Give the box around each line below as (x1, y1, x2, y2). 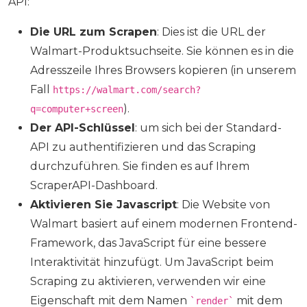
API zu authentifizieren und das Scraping (30, 140, 256, 154)
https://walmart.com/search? (53, 84, 201, 96)
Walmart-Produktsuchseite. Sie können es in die (30, 45, 294, 58)
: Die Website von (177, 198, 270, 212)
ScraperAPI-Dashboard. (30, 179, 158, 193)
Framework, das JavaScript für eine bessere (30, 236, 267, 250)
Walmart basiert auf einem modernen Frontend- (30, 217, 297, 231)
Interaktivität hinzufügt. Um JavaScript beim (30, 256, 273, 269)
